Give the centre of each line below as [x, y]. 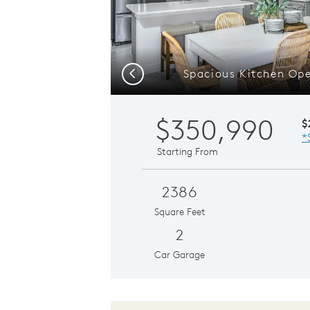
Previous [146, 72]
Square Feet [180, 211]
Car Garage [180, 254]
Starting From [188, 151]
